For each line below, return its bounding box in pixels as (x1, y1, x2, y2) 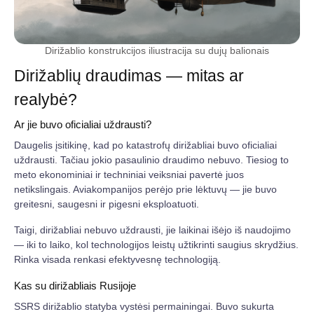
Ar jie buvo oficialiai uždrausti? (14, 118, 151, 130)
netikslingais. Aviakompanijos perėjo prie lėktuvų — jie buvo (14, 183, 277, 195)
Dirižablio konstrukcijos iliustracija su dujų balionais (45, 44, 269, 56)
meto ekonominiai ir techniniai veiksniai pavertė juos (14, 168, 244, 180)
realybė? (14, 90, 77, 109)
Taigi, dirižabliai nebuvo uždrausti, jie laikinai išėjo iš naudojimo (14, 224, 291, 235)
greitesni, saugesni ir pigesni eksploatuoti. (14, 198, 199, 210)
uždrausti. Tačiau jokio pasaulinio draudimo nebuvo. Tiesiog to (14, 153, 289, 165)
